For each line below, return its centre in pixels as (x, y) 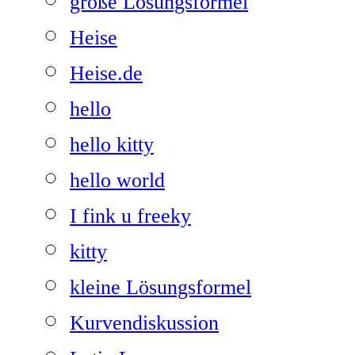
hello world (117, 180)
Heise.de (106, 73)
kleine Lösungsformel (160, 287)
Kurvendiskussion (144, 323)
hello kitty (112, 145)
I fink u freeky (130, 216)
